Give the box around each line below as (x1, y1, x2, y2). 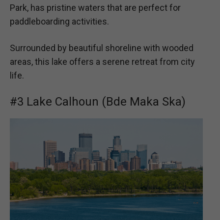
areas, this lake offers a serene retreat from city (10, 56, 195, 67)
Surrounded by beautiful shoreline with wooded (10, 42, 193, 53)
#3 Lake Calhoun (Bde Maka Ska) (10, 94, 186, 109)
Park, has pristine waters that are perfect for (10, 2, 181, 13)
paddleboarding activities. (10, 16, 109, 27)
